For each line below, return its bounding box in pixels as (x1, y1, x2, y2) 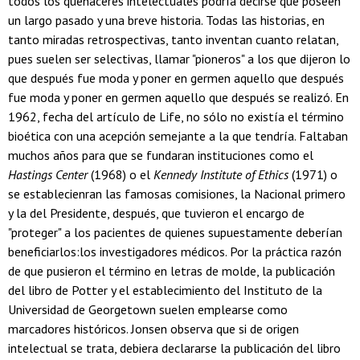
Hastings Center (8, 166, 88, 183)
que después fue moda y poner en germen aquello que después (8, 70, 344, 87)
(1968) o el (88, 166, 153, 183)
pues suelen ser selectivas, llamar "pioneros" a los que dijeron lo (8, 51, 350, 67)
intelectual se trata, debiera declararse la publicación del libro (8, 340, 341, 357)
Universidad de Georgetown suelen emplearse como (8, 301, 288, 318)
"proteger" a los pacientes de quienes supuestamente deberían (8, 224, 342, 241)
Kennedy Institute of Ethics (153, 166, 288, 183)
